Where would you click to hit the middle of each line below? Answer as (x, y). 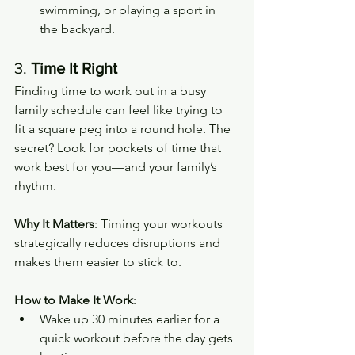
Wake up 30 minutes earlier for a (131, 319)
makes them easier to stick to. (98, 261)
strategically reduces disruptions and (119, 242)
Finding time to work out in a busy (112, 90)
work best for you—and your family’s (117, 166)
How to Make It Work (74, 300)
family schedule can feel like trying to (120, 109)
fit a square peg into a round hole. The (124, 128)
